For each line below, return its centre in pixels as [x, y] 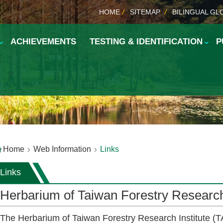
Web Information [62, 149]
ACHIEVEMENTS [43, 42]
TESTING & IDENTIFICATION [146, 42]
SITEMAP [145, 12]
